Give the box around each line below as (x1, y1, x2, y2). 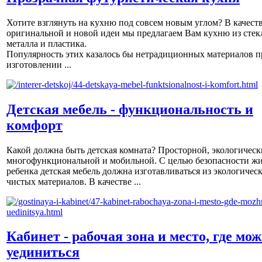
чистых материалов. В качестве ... (6, 176, 141, 187)
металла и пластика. (6, 38, 87, 49)
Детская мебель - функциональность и (6, 101, 253, 117)
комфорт (6, 117, 63, 133)
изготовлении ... (6, 59, 71, 70)
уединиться (6, 244, 80, 260)
